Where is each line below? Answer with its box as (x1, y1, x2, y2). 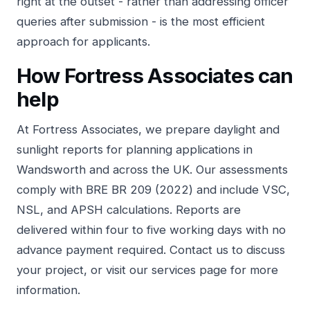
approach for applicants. (17, 34, 150, 48)
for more (227, 262, 278, 277)
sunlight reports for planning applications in (17, 142, 253, 156)
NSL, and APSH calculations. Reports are (17, 202, 241, 217)
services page (152, 262, 227, 277)
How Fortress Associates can (17, 63, 293, 89)
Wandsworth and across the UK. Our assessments (17, 162, 288, 176)
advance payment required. (17, 242, 170, 257)
